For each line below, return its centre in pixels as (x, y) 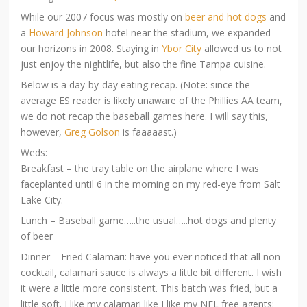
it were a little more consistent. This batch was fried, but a (149, 288)
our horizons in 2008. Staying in (91, 48)
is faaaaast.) (149, 132)
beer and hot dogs (226, 16)
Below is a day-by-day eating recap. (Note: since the (136, 84)
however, (43, 132)
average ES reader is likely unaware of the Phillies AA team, (152, 100)
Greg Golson (93, 132)
